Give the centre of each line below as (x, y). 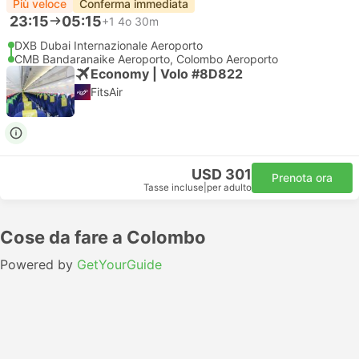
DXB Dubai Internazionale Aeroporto (109, 45)
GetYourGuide (119, 264)
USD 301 (222, 174)
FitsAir (107, 92)
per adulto (229, 188)
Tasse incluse (173, 188)
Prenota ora (302, 177)
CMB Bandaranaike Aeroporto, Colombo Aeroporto (146, 59)
